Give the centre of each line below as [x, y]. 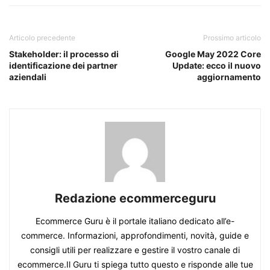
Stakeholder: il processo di [64, 54]
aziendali [28, 77]
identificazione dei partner [63, 65]
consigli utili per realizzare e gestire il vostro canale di [135, 250]
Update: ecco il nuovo [217, 65]
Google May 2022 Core [213, 54]
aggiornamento [229, 77]
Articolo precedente [42, 37]
